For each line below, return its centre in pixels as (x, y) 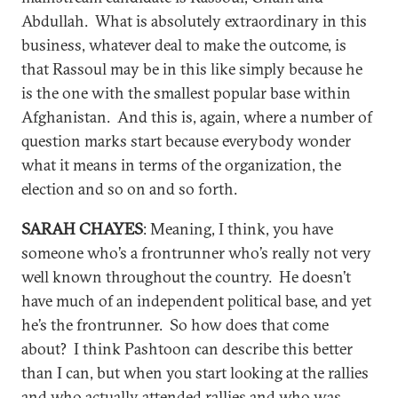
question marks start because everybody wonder (186, 141)
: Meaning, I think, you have (238, 229)
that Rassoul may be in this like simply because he (192, 69)
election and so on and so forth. (129, 189)
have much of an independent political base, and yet (196, 301)
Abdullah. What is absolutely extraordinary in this (194, 21)
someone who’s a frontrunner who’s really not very (196, 253)
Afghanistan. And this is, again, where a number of (197, 117)
